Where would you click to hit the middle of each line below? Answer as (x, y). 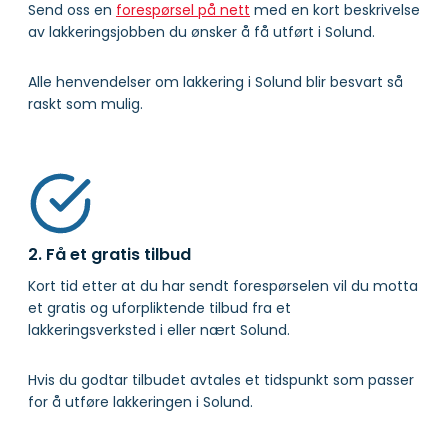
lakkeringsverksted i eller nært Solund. (159, 329)
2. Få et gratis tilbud (109, 254)
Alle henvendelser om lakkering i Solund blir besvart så (215, 81)
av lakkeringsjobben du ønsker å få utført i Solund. (201, 31)
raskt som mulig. (85, 103)
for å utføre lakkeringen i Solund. (140, 401)
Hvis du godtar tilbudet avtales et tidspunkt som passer (221, 379)
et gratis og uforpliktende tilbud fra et (159, 307)
